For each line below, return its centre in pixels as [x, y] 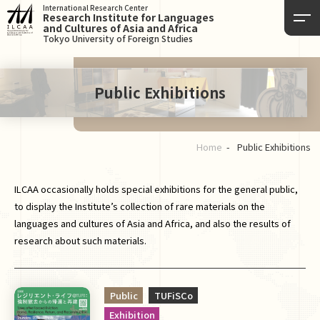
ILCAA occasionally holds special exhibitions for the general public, [156, 189]
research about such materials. [80, 240]
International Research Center [95, 7]
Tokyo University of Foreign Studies [118, 38]
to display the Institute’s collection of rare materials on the [140, 206]
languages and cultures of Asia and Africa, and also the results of [152, 223]
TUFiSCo [173, 295]
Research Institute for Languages [129, 17]
